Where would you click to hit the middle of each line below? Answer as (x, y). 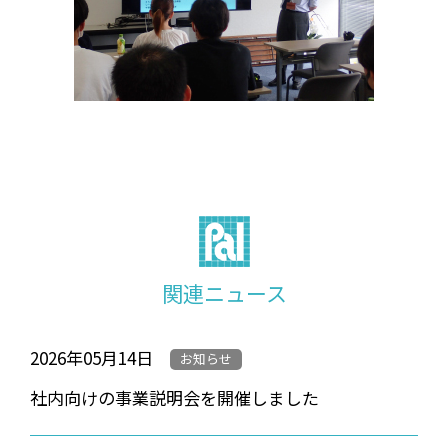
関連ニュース (224, 293)
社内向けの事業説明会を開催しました (174, 397)
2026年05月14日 (91, 357)
